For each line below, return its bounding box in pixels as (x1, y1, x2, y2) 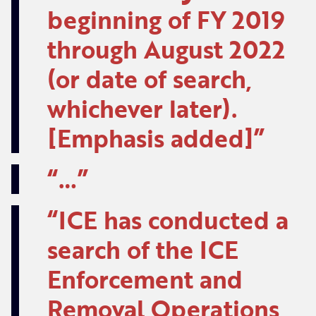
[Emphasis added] (47, 119, 254, 156)
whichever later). (47, 90, 237, 126)
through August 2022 (47, 30, 285, 67)
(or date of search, (47, 60, 252, 97)
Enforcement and (47, 260, 243, 297)
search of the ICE (47, 231, 238, 267)
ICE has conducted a (58, 201, 288, 238)
